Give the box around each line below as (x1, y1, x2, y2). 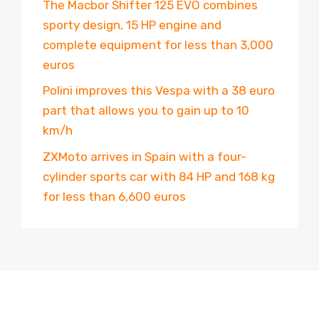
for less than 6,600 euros (43, 189, 186, 204)
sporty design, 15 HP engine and (43, 17, 221, 32)
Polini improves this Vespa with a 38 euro (43, 83, 275, 98)
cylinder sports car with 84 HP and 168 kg (43, 169, 275, 184)
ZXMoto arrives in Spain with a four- (43, 149, 246, 164)
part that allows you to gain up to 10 (43, 103, 249, 118)
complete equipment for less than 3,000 (43, 37, 273, 52)
